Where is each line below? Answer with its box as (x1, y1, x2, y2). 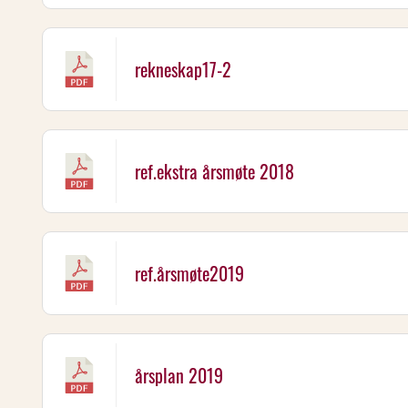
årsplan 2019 (135, 362, 223, 389)
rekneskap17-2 (135, 56, 231, 83)
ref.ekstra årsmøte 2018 (135, 158, 294, 185)
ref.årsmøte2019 (135, 260, 244, 287)
